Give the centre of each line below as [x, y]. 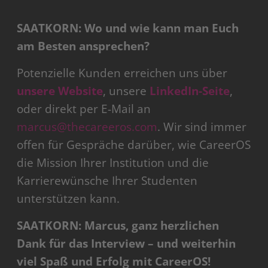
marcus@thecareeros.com [87, 127]
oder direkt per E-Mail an [84, 109]
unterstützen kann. [68, 199]
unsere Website [60, 91]
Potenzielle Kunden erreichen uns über [122, 73]
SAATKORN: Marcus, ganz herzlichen [118, 226]
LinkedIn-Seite [188, 91]
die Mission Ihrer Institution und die [113, 163]
